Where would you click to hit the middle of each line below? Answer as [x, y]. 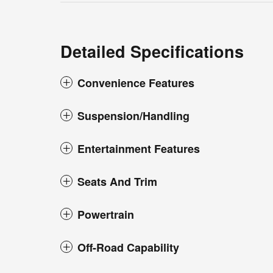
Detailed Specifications [152, 51]
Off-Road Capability [128, 248]
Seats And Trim [117, 182]
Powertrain [106, 215]
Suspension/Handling [133, 116]
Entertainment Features [139, 149]
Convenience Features [136, 83]
